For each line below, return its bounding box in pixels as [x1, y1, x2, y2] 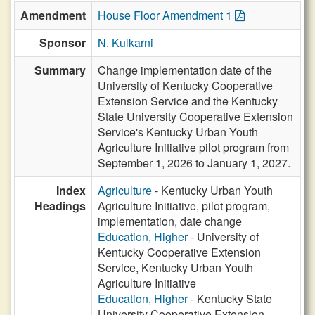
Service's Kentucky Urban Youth [98, 124, 258, 140]
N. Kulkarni [98, 34, 153, 51]
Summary [34, 62, 86, 78]
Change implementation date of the [98, 62, 272, 78]
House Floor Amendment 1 [98, 7, 235, 23]
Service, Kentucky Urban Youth [98, 259, 253, 276]
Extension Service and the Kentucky [98, 93, 278, 109]
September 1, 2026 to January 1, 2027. [98, 155, 290, 171]
